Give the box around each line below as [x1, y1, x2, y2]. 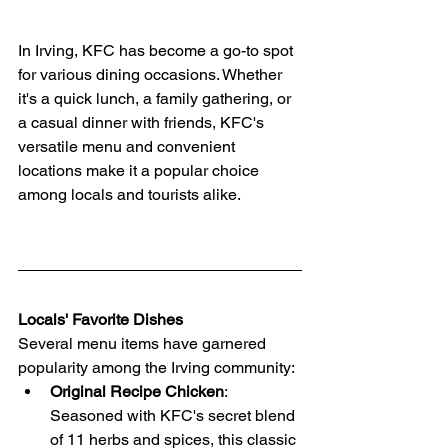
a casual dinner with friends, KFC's [18, 112, 268, 132]
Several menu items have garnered [18, 333, 270, 353]
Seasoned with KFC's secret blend [50, 405, 299, 425]
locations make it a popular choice [18, 160, 263, 180]
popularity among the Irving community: [18, 357, 295, 377]
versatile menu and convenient [18, 136, 239, 156]
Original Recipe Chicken [50, 381, 224, 401]
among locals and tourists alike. [18, 184, 241, 204]
